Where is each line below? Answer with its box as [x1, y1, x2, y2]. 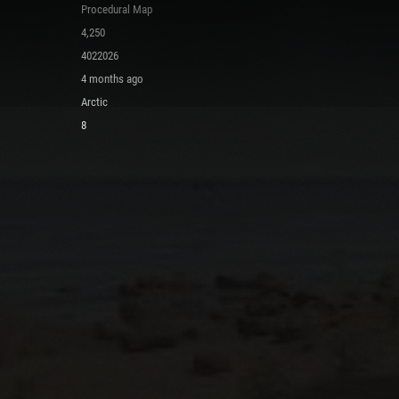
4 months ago [81, 71, 143, 85]
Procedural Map [81, 2, 152, 16]
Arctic [81, 94, 108, 109]
